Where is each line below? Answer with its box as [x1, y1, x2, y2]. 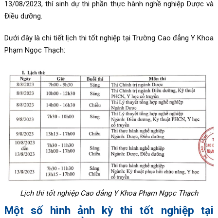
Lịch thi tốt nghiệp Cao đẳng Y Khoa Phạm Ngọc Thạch [19, 188, 198, 198]
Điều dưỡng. [4, 11, 42, 20]
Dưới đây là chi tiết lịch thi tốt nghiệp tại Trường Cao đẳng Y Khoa [4, 33, 214, 42]
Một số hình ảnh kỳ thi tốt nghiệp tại [4, 203, 214, 217]
